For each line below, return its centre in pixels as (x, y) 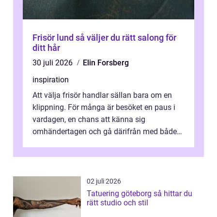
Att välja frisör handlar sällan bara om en (102, 95)
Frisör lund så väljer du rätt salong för (54, 38)
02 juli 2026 (104, 181)
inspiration (51, 80)
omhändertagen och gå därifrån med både (105, 132)
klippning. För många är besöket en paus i (104, 108)
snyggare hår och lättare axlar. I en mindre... (107, 144)
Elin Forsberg (106, 63)
